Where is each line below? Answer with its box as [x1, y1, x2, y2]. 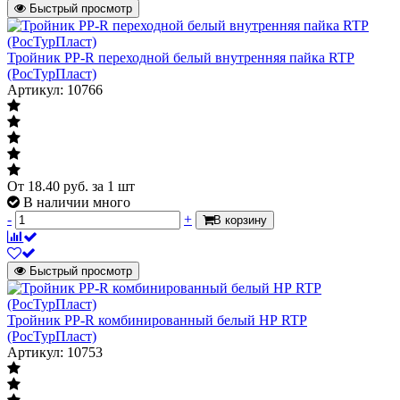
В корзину [213, 212, 267, 227]
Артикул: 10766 [7, 81, 103, 97]
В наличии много [23, 194, 130, 210]
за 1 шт [92, 178, 135, 194]
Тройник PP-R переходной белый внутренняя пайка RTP [7, 49, 354, 65]
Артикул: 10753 [7, 344, 103, 360]
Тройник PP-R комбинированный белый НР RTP [7, 312, 307, 328]
